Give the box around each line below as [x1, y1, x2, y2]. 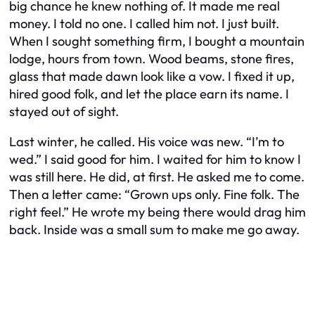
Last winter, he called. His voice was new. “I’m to [9, 134, 284, 150]
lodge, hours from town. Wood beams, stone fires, [9, 50, 294, 67]
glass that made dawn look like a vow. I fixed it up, [9, 67, 295, 84]
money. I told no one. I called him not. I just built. [9, 15, 279, 32]
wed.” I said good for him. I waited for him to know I [9, 151, 301, 168]
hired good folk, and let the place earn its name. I [9, 85, 289, 102]
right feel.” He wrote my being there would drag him [9, 204, 306, 221]
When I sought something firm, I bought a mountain [9, 32, 304, 49]
